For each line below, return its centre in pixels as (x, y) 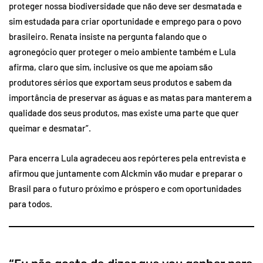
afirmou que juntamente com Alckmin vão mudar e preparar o (126, 173)
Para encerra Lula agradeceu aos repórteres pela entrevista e (127, 158)
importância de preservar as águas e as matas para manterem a (130, 97)
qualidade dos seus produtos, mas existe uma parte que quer (124, 112)
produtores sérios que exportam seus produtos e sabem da (120, 82)
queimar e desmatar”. (50, 128)
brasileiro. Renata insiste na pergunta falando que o (108, 36)
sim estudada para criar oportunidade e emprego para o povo (125, 21)
